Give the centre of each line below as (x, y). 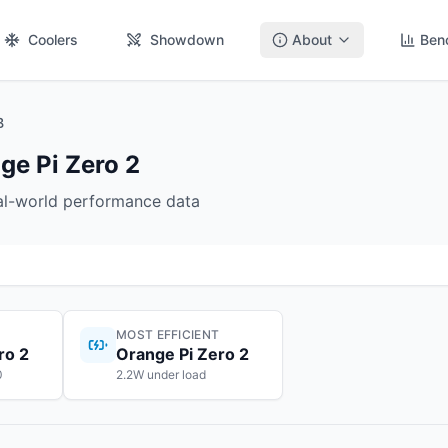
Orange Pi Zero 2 (182, 354)
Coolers (53, 39)
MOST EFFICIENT (168, 334)
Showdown (187, 39)
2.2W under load (161, 374)
